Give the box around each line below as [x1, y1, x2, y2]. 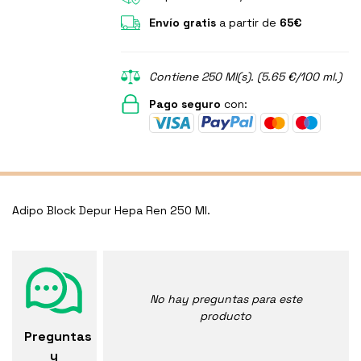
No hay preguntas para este [149, 292, 302, 307]
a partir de [216, 15, 280, 31]
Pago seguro [149, 97, 222, 112]
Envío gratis [149, 15, 217, 31]
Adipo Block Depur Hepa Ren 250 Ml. [12, 203, 210, 218]
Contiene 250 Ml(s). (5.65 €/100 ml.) [149, 69, 342, 85]
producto [200, 309, 252, 324]
